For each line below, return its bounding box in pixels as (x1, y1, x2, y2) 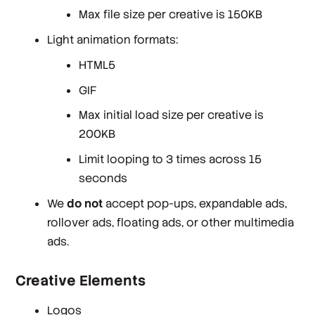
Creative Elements (15, 271, 146, 290)
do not (67, 195, 103, 211)
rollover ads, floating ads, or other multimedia (47, 214, 295, 230)
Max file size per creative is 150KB (78, 7, 262, 22)
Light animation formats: (47, 32, 179, 47)
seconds (78, 171, 127, 186)
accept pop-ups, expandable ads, (103, 195, 288, 211)
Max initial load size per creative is (78, 108, 264, 123)
